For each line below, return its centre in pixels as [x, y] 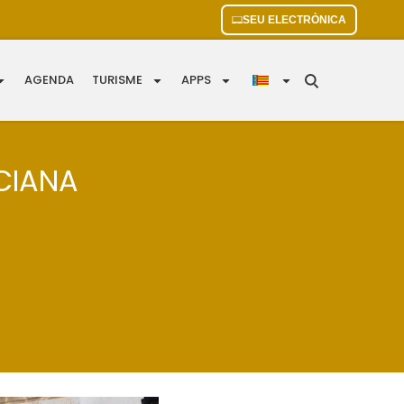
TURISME [118, 80]
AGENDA [50, 80]
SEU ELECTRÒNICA [294, 20]
